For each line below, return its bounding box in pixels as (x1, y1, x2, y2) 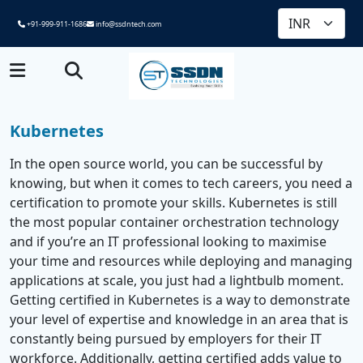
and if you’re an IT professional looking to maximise (10, 232, 327, 250)
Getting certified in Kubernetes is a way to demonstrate (10, 290, 350, 309)
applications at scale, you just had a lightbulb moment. (10, 271, 344, 289)
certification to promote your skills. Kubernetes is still (10, 193, 337, 211)
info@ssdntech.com (94, 18, 161, 29)
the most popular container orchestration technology (10, 212, 339, 231)
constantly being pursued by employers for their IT (10, 329, 322, 348)
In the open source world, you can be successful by (10, 154, 322, 173)
